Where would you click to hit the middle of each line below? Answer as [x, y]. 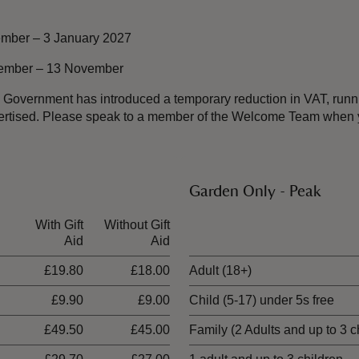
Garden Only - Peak [255, 192]
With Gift [59, 225]
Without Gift [137, 225]
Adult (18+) [220, 270]
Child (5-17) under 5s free [262, 300]
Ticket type [220, 225]
